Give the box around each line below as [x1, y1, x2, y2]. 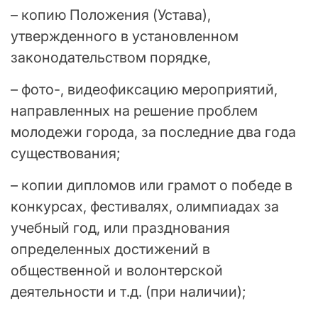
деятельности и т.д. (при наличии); [11, 283, 246, 301]
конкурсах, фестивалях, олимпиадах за [11, 198, 279, 216]
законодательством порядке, [11, 49, 211, 67]
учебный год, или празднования [11, 219, 230, 237]
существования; [11, 145, 121, 163]
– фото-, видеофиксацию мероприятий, [11, 81, 278, 99]
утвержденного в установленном [11, 28, 238, 45]
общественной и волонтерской [11, 262, 223, 280]
